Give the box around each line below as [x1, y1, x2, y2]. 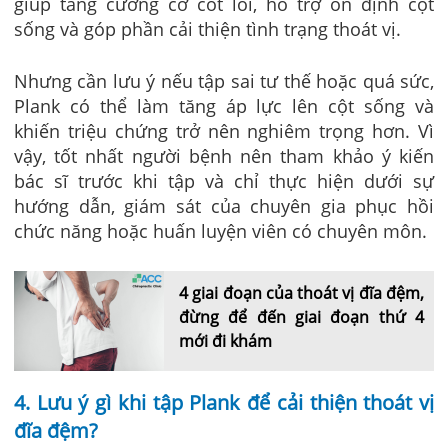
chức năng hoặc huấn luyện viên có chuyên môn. [14, 218, 427, 243]
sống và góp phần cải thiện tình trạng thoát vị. [14, 16, 406, 41]
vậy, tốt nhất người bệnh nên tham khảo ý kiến [14, 143, 434, 168]
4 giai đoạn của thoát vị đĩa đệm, [179, 281, 424, 304]
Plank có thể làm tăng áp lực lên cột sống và [14, 93, 434, 118]
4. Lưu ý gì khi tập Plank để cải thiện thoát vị [14, 388, 434, 416]
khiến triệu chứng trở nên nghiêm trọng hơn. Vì [14, 118, 434, 143]
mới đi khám [179, 329, 272, 352]
